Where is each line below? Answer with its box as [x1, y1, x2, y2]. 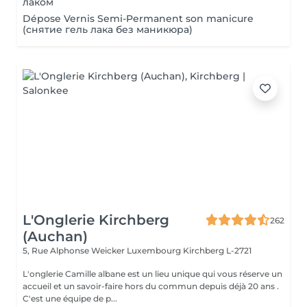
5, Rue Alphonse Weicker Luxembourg [23, 245, 183, 256]
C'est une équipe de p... [23, 293, 117, 304]
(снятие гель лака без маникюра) [23, 23, 193, 36]
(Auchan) [23, 228, 88, 245]
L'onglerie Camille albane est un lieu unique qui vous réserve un [23, 269, 282, 279]
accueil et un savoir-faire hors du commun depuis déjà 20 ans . [23, 281, 279, 291]
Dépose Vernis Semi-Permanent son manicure [23, 12, 254, 25]
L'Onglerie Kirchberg [23, 212, 169, 228]
